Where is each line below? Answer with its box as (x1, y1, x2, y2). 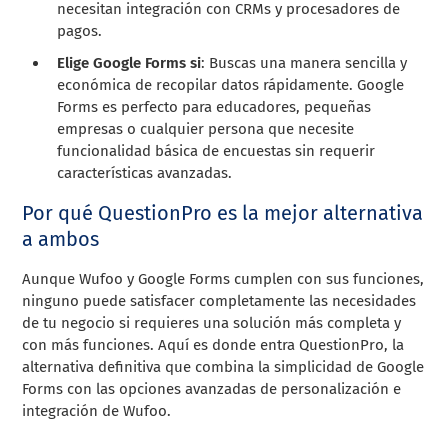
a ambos (22, 226, 100, 251)
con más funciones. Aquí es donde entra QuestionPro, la (22, 335, 405, 354)
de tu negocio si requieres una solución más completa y (22, 313, 402, 332)
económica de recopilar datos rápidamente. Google (57, 75, 405, 94)
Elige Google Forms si (57, 53, 202, 72)
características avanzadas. (57, 163, 233, 182)
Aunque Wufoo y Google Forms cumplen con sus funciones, (22, 269, 425, 288)
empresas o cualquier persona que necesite (57, 119, 355, 138)
